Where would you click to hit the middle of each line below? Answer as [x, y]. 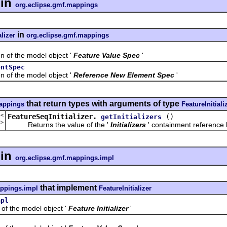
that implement [68, 187]
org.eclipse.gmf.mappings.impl [65, 158]
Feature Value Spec [107, 55]
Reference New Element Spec [124, 75]
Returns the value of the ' [58, 124]
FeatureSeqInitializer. [52, 116]
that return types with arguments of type [103, 103]
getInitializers [131, 117]
